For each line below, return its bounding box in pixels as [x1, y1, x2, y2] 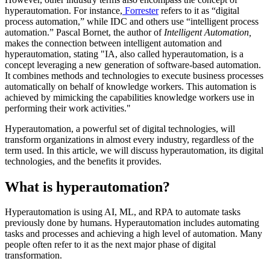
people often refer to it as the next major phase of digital [5, 239, 216, 250]
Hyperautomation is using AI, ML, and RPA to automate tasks [5, 207, 240, 218]
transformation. [5, 250, 62, 261]
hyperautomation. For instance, [5, 5, 122, 16]
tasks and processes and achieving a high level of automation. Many [5, 228, 262, 239]
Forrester [122, 5, 159, 16]
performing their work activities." [5, 102, 131, 113]
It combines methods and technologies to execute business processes [5, 70, 263, 81]
